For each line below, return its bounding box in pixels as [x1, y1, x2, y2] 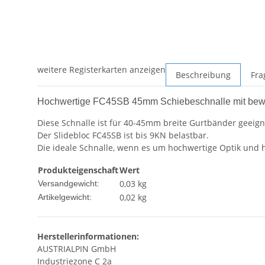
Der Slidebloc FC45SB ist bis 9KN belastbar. [37, 129, 209, 141]
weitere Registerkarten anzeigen [37, 63, 166, 75]
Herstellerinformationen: [37, 230, 139, 242]
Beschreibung [176, 69, 231, 80]
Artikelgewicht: [38, 192, 92, 202]
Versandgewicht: [38, 178, 99, 188]
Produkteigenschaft [38, 164, 118, 176]
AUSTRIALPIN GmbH [37, 243, 116, 254]
